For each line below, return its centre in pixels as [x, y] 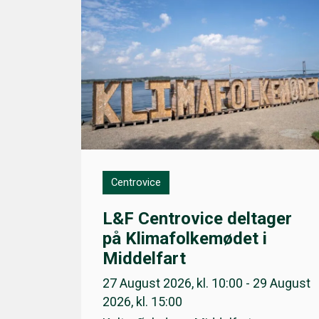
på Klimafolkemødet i [185, 238]
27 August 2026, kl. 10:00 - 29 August [206, 283]
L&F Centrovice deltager [197, 218]
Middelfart [144, 258]
